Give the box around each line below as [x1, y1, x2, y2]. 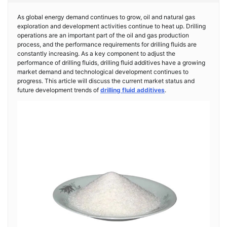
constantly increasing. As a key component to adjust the [17, 50, 175, 57]
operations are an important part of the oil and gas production [17, 31, 189, 39]
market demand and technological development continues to [17, 68, 188, 75]
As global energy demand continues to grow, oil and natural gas [17, 13, 195, 21]
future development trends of [17, 86, 100, 94]
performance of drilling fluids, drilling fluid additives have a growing [17, 59, 205, 66]
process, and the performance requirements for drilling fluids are [17, 41, 197, 48]
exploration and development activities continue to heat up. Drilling [17, 22, 206, 30]
